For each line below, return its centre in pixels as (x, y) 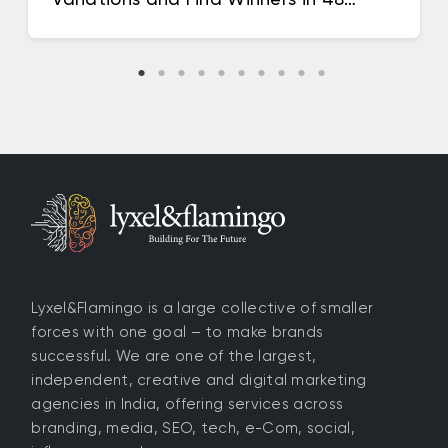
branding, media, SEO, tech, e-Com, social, (193, 428)
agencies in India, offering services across (187, 404)
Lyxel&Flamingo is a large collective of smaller (202, 308)
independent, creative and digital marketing (199, 380)
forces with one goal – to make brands (177, 332)
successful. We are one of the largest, (174, 356)
